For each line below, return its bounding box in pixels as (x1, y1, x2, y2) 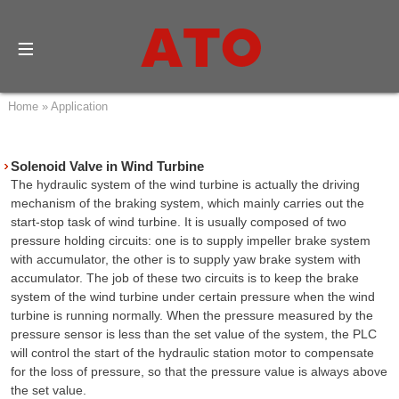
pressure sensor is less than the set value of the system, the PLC (11, 327, 377, 341)
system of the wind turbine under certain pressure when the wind (11, 289, 375, 304)
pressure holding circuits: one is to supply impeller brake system (11, 233, 370, 248)
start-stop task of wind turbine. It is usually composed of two (11, 215, 346, 229)
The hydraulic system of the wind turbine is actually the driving (11, 177, 360, 191)
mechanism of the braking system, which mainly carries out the (11, 196, 364, 210)
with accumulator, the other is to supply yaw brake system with (11, 252, 361, 266)
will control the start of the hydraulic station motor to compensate (11, 346, 374, 360)
